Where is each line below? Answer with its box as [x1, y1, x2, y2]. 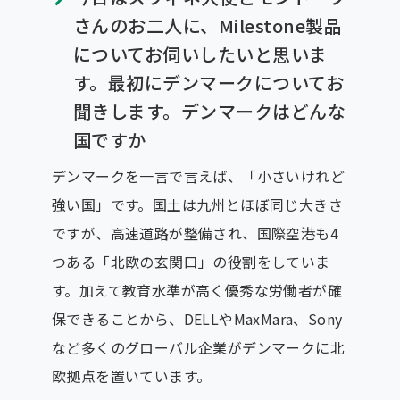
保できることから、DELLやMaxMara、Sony [51, 307, 343, 329]
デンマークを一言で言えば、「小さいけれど [51, 164, 345, 187]
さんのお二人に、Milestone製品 [72, 12, 343, 38]
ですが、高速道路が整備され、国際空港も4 [51, 221, 338, 244]
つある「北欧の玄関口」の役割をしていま [51, 250, 330, 272]
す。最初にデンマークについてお [72, 69, 345, 96]
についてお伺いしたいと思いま [72, 40, 328, 67]
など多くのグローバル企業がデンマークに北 [51, 336, 345, 358]
